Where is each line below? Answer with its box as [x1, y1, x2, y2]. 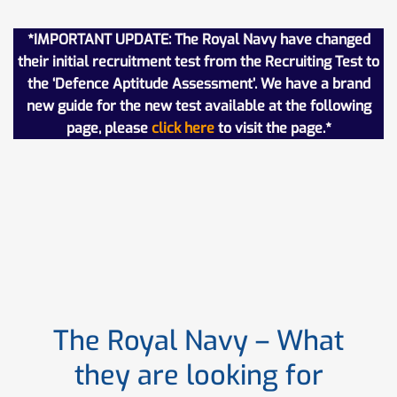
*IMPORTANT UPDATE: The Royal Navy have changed [27, 29, 370, 49]
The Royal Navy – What [53, 322, 344, 359]
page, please [66, 118, 152, 137]
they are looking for [74, 356, 323, 393]
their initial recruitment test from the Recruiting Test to [18, 51, 379, 71]
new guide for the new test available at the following [26, 96, 371, 115]
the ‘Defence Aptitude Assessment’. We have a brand [27, 74, 370, 93]
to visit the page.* [214, 118, 331, 137]
